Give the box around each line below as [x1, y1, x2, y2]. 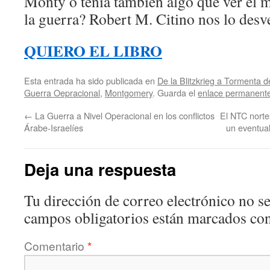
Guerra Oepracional [24, 86, 100, 99]
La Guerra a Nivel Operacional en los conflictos [33, 109, 215, 122]
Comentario [24, 237, 87, 254]
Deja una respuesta [24, 157, 176, 181]
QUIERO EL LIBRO [24, 39, 162, 62]
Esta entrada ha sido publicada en [24, 74, 157, 87]
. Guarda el [152, 86, 198, 99]
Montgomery [105, 86, 152, 99]
